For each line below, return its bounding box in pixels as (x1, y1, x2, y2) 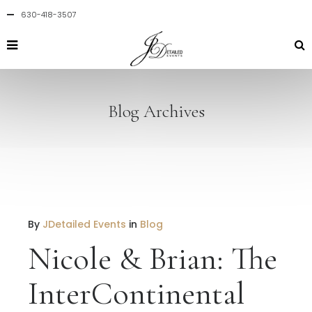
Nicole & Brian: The (28, 239, 277, 278)
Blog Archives (107, 100, 205, 122)
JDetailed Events (42, 217, 126, 231)
